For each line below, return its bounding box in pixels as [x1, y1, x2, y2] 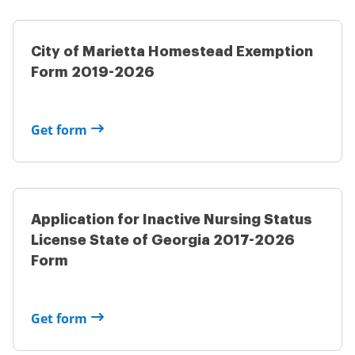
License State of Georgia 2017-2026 [31, 233, 295, 247]
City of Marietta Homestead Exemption [31, 44, 313, 59]
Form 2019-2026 [31, 65, 155, 79]
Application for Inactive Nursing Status [31, 212, 312, 227]
